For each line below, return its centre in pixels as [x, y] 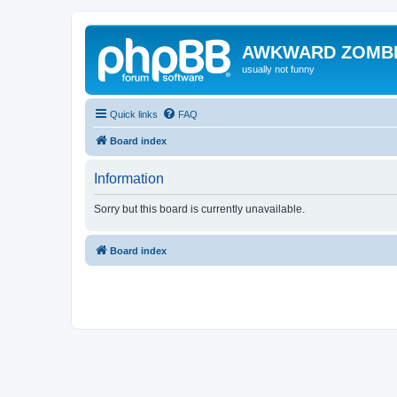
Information [129, 178]
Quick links [134, 114]
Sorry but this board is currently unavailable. [199, 209]
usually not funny [278, 69]
